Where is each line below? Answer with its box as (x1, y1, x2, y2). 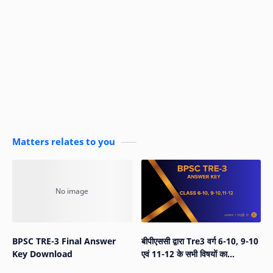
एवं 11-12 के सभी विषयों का (141, 247, 227, 260)
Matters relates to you (12, 135, 115, 147)
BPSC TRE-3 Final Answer (12, 235, 116, 247)
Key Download (12, 247, 73, 260)
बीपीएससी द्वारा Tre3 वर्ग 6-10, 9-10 (141, 235, 258, 247)
